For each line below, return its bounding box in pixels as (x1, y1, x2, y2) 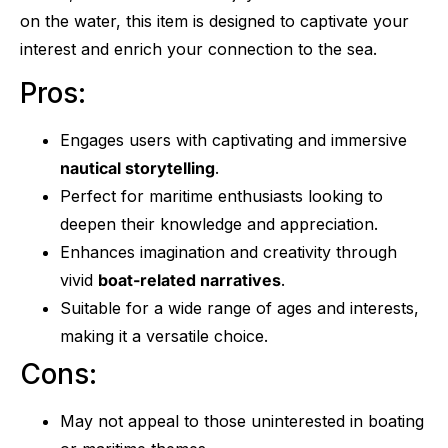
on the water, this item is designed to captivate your (20, 10, 409, 31)
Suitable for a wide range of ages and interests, (60, 298, 419, 319)
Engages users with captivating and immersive (60, 130, 407, 151)
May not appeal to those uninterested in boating (60, 411, 424, 432)
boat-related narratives (98, 270, 281, 291)
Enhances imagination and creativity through (60, 242, 397, 263)
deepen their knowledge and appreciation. (60, 214, 378, 235)
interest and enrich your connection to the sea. (20, 38, 377, 59)
